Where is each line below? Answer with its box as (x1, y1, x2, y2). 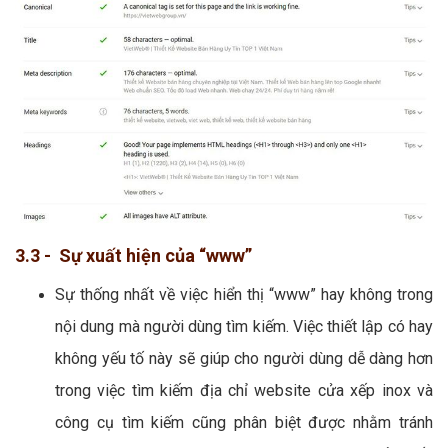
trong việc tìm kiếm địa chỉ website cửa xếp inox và (55, 381, 433, 401)
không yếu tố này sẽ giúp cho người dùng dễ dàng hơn (55, 349, 433, 369)
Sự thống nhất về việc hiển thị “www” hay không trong (55, 285, 433, 305)
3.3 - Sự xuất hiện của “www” (15, 245, 252, 267)
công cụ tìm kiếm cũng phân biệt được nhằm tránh (55, 413, 433, 433)
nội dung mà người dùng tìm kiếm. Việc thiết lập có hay (55, 317, 433, 337)
